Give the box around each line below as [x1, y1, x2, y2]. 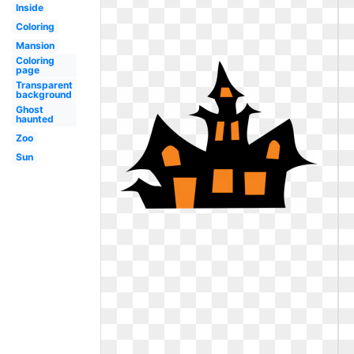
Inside [15, 2, 43, 13]
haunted [15, 113, 54, 125]
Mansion [15, 40, 55, 51]
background [15, 88, 72, 100]
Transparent [15, 79, 73, 91]
